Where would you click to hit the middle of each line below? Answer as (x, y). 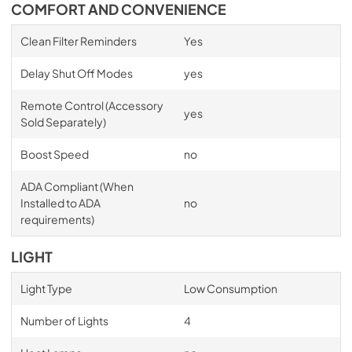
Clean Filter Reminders (78, 40)
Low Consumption (230, 288)
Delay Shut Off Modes (76, 73)
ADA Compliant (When (77, 186)
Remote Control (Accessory (92, 105)
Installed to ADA (60, 202)
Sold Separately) (63, 121)
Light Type (46, 288)
